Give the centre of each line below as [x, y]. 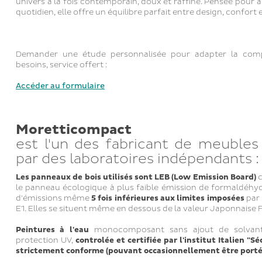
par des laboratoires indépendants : [137, 159]
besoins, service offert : [62, 65]
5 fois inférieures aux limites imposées [168, 198]
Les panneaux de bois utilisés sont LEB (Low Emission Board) [136, 177]
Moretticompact [73, 130]
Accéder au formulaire [60, 86]
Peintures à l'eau [52, 230]
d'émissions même [53, 198]
